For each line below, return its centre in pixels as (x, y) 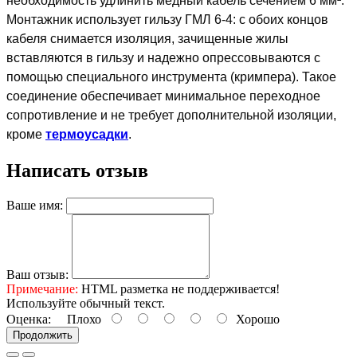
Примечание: (42, 288)
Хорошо (255, 319)
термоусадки (87, 134)
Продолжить (43, 335)
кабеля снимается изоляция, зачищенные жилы (147, 39)
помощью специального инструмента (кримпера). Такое (171, 77)
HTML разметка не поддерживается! (179, 288)
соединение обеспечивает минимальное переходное (163, 96)
